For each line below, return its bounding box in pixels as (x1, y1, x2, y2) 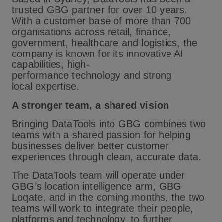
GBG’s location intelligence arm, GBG (12, 181, 182, 192)
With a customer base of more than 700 (12, 15, 191, 26)
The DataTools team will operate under (12, 170, 185, 181)
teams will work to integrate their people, (12, 203, 194, 214)
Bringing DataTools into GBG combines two (12, 118, 206, 129)
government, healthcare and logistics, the (12, 37, 198, 48)
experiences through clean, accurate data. (12, 151, 206, 162)
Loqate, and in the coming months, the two (12, 192, 205, 203)
